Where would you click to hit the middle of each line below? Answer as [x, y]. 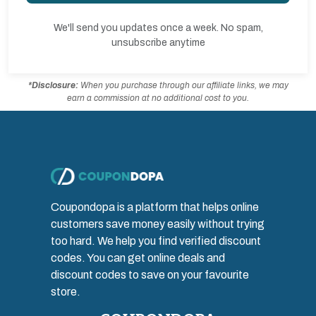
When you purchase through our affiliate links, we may [183, 86]
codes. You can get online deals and [138, 257]
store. [66, 291]
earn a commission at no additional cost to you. [158, 98]
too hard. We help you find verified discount [156, 241]
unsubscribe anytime [158, 43]
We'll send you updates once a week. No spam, [158, 28]
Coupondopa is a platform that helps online [155, 207]
